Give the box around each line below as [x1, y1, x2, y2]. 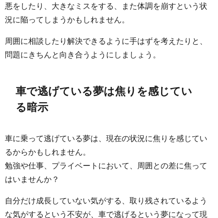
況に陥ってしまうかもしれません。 [5, 15, 129, 23]
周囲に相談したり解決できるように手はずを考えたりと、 [5, 36, 207, 45]
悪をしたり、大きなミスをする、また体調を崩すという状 [5, 1, 207, 10]
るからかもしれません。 [5, 148, 91, 156]
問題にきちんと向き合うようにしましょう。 [5, 50, 161, 58]
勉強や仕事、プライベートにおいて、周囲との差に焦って [5, 162, 207, 170]
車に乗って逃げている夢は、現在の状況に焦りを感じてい [5, 134, 207, 143]
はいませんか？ [5, 175, 59, 183]
